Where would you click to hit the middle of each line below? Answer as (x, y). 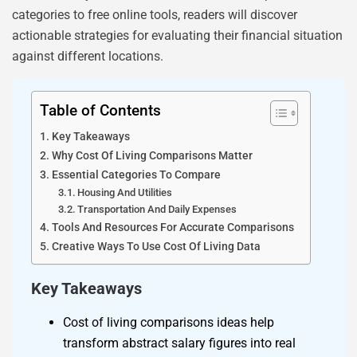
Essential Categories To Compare (136, 175)
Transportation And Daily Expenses (157, 210)
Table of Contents (100, 111)
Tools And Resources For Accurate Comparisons (173, 228)
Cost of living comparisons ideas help (169, 323)
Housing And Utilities (125, 193)
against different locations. (88, 56)
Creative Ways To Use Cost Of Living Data (156, 247)
